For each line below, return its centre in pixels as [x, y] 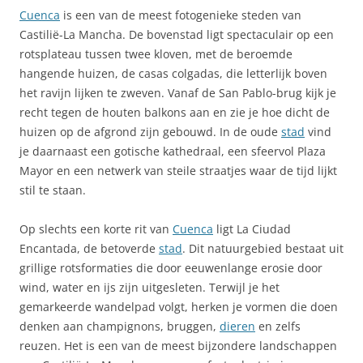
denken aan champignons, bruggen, [120, 326]
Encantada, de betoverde [89, 248]
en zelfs [278, 326]
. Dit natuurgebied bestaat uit [263, 248]
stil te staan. [53, 190]
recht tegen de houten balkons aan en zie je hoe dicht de [175, 112]
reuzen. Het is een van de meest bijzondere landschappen [178, 346]
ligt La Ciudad [252, 229]
